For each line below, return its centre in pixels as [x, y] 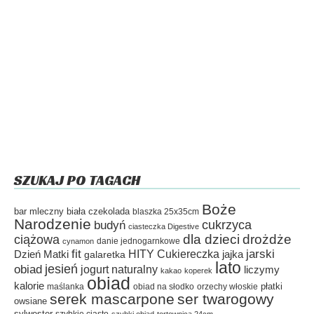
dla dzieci [211, 239]
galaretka [105, 254]
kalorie [29, 286]
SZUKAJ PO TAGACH [77, 180]
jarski [260, 254]
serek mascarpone [112, 299]
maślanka [66, 286]
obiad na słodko [164, 287]
